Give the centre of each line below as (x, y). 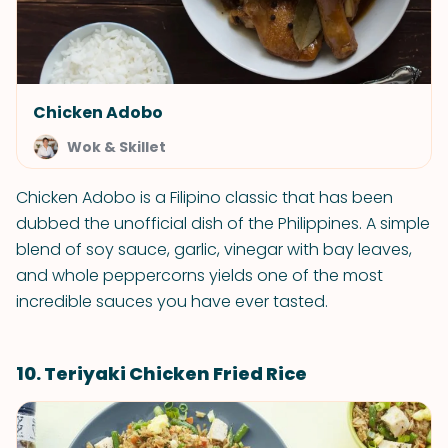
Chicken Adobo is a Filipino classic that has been (204, 197)
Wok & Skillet (116, 147)
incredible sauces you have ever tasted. (172, 301)
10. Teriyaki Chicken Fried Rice (161, 373)
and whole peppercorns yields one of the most (199, 275)
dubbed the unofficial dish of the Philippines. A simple (223, 223)
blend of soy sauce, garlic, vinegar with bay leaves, (214, 249)
